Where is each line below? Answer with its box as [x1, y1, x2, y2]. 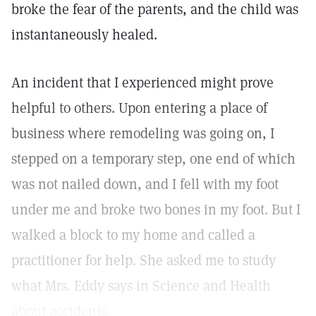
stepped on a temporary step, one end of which [11, 150, 296, 168]
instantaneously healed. [11, 25, 157, 44]
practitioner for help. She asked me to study [11, 251, 276, 269]
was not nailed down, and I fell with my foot [11, 175, 279, 193]
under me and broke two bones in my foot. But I [11, 200, 300, 219]
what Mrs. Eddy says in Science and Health [11, 276, 271, 295]
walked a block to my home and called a [11, 226, 255, 244]
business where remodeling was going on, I [11, 124, 274, 142]
